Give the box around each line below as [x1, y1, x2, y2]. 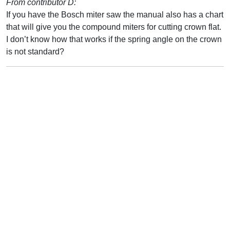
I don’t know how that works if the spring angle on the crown [6, 34, 222, 44]
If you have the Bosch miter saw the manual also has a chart [6, 10, 223, 19]
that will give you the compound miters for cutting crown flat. [6, 22, 221, 31]
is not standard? [6, 47, 64, 56]
